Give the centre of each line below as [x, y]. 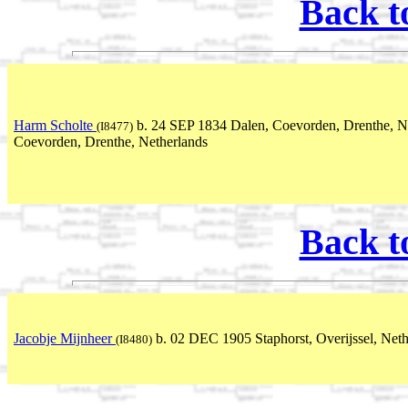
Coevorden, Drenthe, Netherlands [111, 141]
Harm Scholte [55, 125]
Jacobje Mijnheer [65, 338]
